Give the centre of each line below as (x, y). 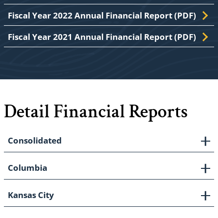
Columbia (27, 168)
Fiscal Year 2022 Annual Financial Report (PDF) (102, 16)
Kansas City (31, 195)
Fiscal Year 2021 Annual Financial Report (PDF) (102, 37)
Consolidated (35, 141)
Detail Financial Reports (96, 112)
